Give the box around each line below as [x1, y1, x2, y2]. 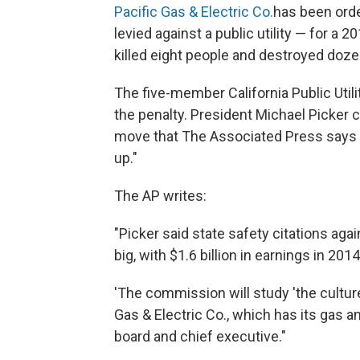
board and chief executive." [114, 328, 286, 345]
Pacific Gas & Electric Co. [114, 3, 273, 20]
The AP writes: [114, 187, 207, 204]
